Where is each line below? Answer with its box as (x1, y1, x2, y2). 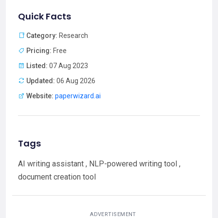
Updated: (26, 77, 55, 85)
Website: (26, 92, 54, 100)
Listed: (26, 62, 48, 70)
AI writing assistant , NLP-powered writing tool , (18, 159, 181, 169)
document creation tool (18, 172, 96, 182)
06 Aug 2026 (55, 77, 95, 85)
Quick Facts (18, 10, 71, 23)
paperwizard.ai (55, 92, 101, 100)
